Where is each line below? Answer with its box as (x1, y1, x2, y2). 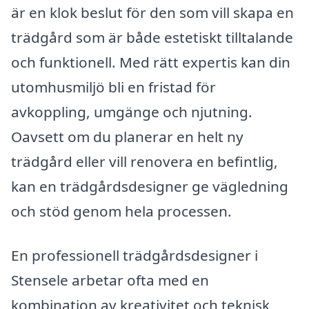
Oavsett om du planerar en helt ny (11, 127, 243, 147)
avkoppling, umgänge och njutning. (11, 102, 252, 122)
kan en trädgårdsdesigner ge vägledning (11, 177, 288, 197)
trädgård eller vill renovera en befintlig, (11, 152, 278, 172)
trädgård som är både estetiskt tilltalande (11, 28, 293, 48)
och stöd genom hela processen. (11, 201, 232, 221)
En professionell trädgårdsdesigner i (11, 246, 258, 266)
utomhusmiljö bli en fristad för (11, 77, 216, 97)
